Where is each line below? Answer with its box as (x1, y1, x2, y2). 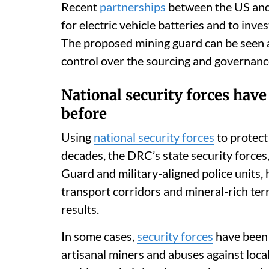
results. (61, 202, 99, 216)
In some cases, (61, 229, 137, 243)
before (61, 104, 107, 123)
